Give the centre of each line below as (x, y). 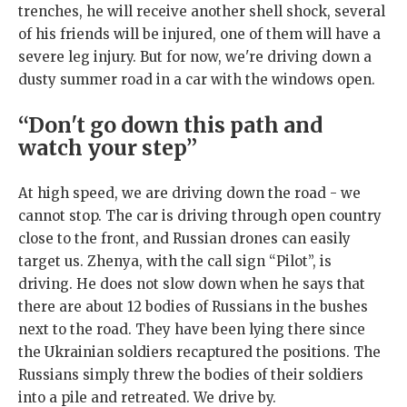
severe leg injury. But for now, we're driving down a (195, 57)
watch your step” (108, 148)
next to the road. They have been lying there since (192, 330)
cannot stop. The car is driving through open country (200, 216)
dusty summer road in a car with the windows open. (197, 80)
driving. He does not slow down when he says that (192, 284)
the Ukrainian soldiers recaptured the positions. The (199, 352)
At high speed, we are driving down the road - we (189, 194)
